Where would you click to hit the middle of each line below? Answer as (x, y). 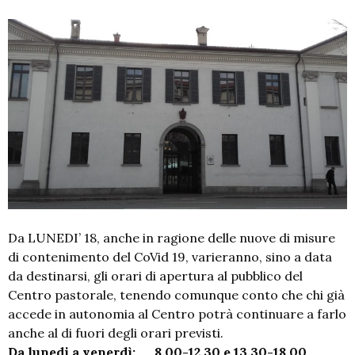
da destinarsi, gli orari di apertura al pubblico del (155, 276)
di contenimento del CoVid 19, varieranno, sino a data (170, 257)
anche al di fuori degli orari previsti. (116, 333)
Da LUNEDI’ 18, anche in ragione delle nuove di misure (172, 238)
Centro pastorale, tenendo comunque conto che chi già (176, 295)
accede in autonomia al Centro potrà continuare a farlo (177, 314)
